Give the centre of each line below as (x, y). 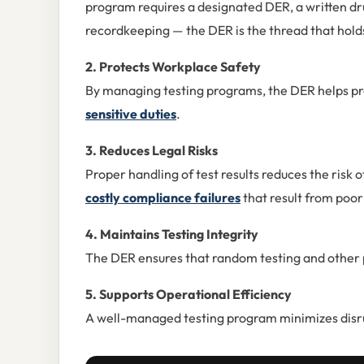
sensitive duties (131, 113)
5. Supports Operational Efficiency (188, 294)
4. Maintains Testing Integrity (172, 234)
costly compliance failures (163, 197)
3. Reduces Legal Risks (152, 150)
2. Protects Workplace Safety (173, 66)
